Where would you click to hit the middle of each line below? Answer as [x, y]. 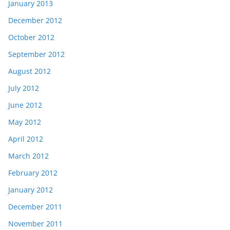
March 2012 [28, 156]
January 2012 [31, 190]
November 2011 [35, 224]
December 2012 [35, 21]
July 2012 [24, 88]
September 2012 [36, 54]
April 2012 [26, 139]
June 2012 [25, 105]
